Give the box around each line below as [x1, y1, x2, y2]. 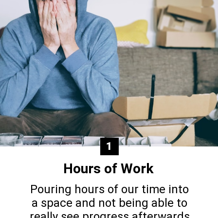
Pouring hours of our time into [30, 182, 189, 196]
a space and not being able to [32, 196, 188, 210]
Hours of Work [63, 161, 154, 177]
